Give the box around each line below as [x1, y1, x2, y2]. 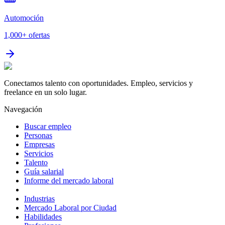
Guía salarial [24, 167, 64, 176]
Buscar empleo [24, 122, 71, 131]
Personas [24, 131, 52, 140]
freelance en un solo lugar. [4, 87, 87, 96]
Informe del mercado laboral [24, 176, 114, 185]
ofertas [29, 30, 50, 39]
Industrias [24, 194, 55, 203]
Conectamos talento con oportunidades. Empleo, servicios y [4, 78, 193, 87]
